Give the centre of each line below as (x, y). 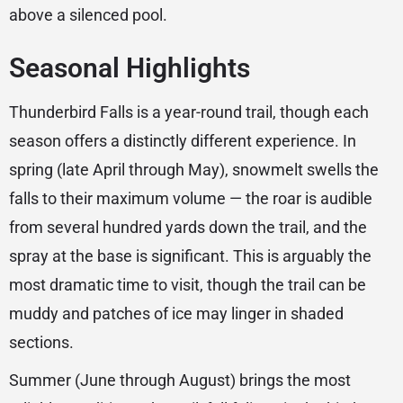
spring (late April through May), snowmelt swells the (194, 170)
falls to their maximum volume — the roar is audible (191, 199)
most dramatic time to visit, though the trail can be (188, 285)
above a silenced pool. (88, 15)
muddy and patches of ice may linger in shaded (176, 314)
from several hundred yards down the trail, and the (188, 228)
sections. (41, 343)
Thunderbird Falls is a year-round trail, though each (189, 112)
